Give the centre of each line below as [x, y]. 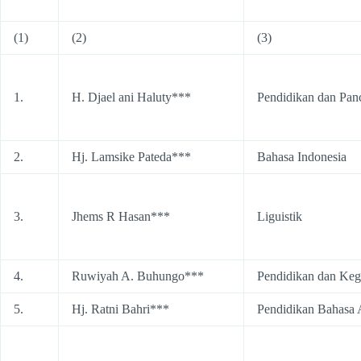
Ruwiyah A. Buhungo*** [138, 276]
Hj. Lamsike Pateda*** [131, 157]
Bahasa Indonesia [302, 157]
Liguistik [280, 216]
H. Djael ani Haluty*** [131, 97]
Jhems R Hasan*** [121, 216]
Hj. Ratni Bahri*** [120, 309]
